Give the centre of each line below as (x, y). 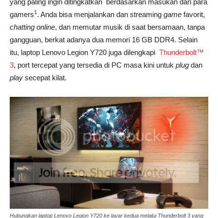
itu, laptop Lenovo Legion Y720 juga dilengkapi (84, 52)
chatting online (32, 27)
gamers (22, 14)
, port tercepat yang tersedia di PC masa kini (84, 65)
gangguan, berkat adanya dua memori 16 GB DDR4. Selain (104, 39)
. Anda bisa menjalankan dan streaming (100, 14)
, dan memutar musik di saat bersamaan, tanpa (130, 27)
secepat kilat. (45, 77)
